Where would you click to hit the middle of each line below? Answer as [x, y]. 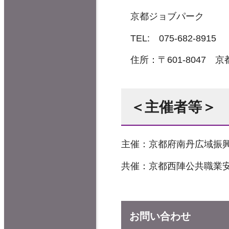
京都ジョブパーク [163, 17]
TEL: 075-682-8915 [169, 38]
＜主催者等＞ [173, 107]
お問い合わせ [160, 216]
